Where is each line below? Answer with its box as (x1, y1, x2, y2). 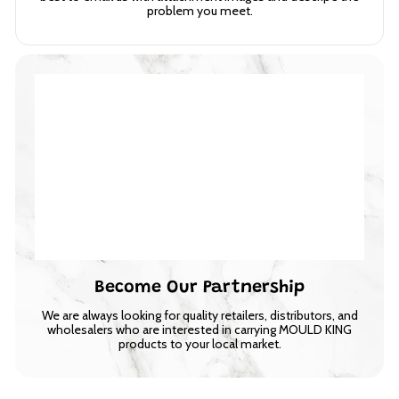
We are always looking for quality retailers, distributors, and (41, 307, 358, 324)
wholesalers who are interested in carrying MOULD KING (47, 322, 352, 338)
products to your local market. (118, 336, 281, 353)
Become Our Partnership (94, 279, 305, 297)
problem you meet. (146, 3, 253, 20)
